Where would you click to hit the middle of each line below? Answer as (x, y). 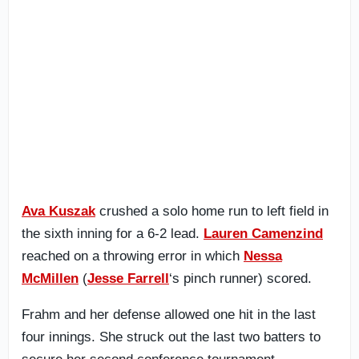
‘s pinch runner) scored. (240, 278)
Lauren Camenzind (263, 234)
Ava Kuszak (58, 211)
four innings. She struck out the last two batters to (171, 337)
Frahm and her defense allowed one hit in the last (169, 315)
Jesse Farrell (128, 278)
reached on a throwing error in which (133, 256)
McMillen (50, 278)
